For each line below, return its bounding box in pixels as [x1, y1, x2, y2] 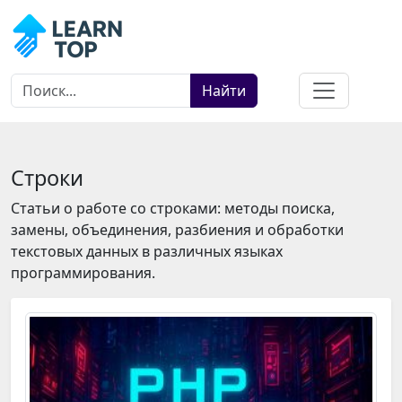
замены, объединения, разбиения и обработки [11, 220, 344, 240]
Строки [11, 163, 83, 192]
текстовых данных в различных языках [11, 241, 283, 261]
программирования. [11, 263, 155, 283]
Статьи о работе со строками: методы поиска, [11, 198, 335, 218]
